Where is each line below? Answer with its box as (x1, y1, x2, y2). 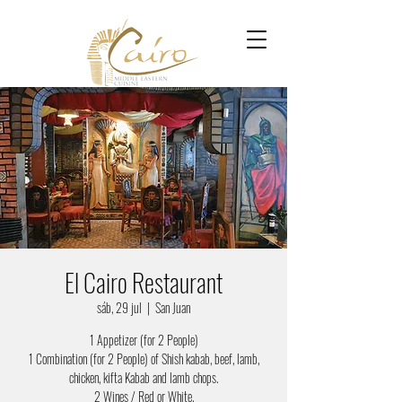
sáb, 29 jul (97, 298, 142, 317)
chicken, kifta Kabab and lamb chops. (69, 368, 218, 387)
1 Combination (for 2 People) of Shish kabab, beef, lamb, (28, 349, 259, 368)
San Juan (155, 298, 190, 317)
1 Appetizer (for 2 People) (89, 330, 198, 349)
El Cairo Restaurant (65, 264, 223, 301)
